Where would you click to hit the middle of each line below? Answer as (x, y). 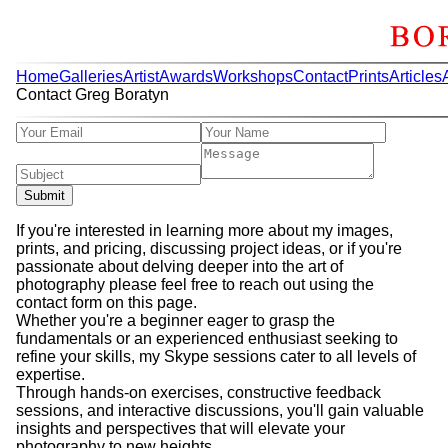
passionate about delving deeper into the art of (179, 266)
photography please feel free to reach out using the (195, 284)
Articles (415, 76)
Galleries (91, 76)
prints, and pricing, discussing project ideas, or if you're (209, 248)
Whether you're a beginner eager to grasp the (175, 320)
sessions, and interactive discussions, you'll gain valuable (220, 410)
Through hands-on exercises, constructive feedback (198, 392)
